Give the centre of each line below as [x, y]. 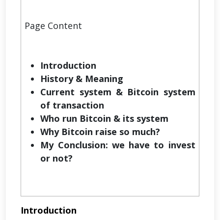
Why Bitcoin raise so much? [100, 132]
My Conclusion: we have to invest [118, 145]
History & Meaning [82, 79]
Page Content [54, 26]
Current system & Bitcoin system [118, 92]
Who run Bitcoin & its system [105, 119]
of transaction [72, 105]
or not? [57, 158]
